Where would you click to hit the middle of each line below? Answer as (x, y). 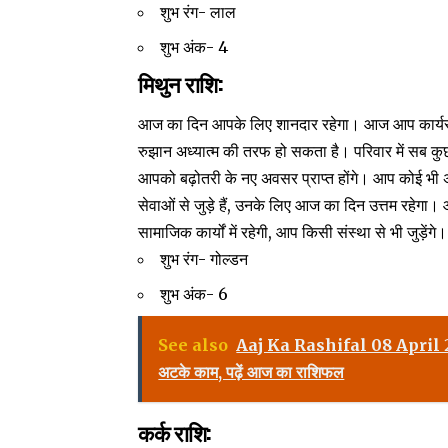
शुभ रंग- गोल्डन (204, 259)
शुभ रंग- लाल (198, 12)
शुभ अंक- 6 (194, 294)
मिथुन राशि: (183, 83)
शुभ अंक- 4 (194, 47)
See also (193, 345)
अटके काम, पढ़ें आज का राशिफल (251, 372)
